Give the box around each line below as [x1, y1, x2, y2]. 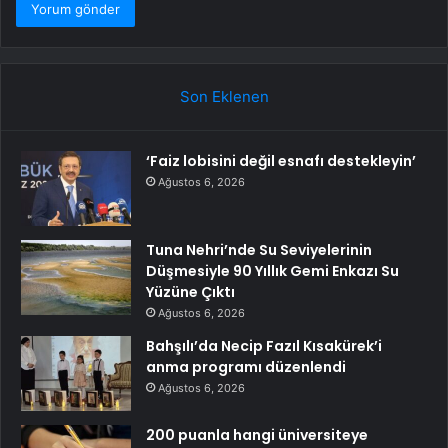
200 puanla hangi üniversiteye [146, 424, 368, 445]
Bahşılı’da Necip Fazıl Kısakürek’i [146, 335, 382, 356]
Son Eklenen [179, 86, 269, 106]
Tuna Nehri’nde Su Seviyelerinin [146, 239, 372, 260]
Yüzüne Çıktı [146, 281, 235, 302]
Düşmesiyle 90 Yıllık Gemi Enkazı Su [146, 260, 399, 281]
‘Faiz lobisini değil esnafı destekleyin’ [146, 150, 416, 171]
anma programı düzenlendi [146, 356, 346, 377]
